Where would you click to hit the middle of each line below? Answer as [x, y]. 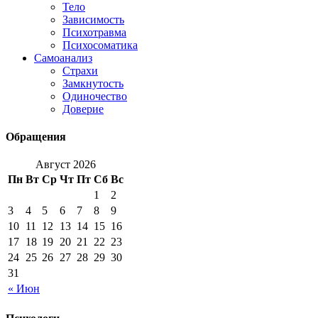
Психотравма [94, 32]
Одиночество [95, 96]
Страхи [80, 70]
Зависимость [93, 19]
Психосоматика [100, 45]
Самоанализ [63, 57]
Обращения [36, 136]
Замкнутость [93, 83]
